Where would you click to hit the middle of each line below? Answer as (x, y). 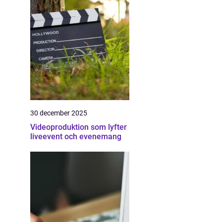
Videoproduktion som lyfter (79, 127)
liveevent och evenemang (76, 137)
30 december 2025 (59, 113)
